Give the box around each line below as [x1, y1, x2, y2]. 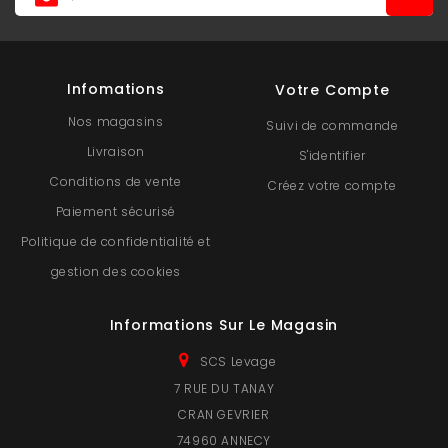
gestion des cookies [50, 263, 181, 281]
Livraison [86, 143, 145, 161]
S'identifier [298, 147, 366, 165]
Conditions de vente [50, 173, 182, 191]
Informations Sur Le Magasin [109, 315, 339, 336]
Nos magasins [68, 113, 164, 131]
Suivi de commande [266, 117, 399, 135]
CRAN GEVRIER [178, 406, 270, 424]
